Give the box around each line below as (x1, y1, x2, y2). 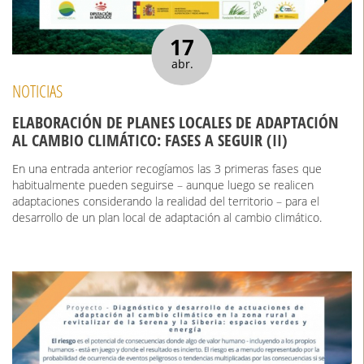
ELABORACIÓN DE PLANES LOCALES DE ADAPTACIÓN (12, 110, 339, 133)
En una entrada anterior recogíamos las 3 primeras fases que (12, 160, 322, 176)
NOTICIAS (12, 80, 63, 103)
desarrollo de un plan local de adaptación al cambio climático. (12, 209, 322, 225)
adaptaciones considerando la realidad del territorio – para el (12, 193, 319, 209)
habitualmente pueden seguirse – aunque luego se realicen (12, 176, 314, 193)
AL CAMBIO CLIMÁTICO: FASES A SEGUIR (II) (12, 128, 288, 151)
